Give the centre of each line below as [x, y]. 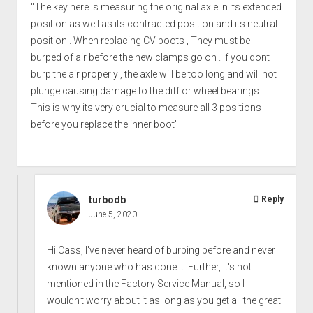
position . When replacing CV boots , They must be [140, 41]
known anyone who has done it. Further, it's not [150, 267]
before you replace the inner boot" [104, 125]
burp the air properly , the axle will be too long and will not [153, 74]
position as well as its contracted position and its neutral [154, 24]
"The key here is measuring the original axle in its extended [156, 7]
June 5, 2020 [113, 215]
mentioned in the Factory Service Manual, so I [146, 284]
